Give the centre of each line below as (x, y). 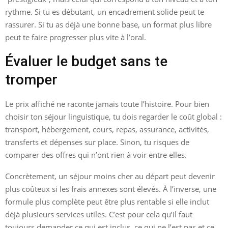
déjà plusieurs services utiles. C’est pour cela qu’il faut (99, 214)
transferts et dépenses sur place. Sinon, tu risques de (97, 142)
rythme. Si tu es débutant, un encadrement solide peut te (105, 11)
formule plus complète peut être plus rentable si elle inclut (107, 201)
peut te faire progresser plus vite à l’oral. (76, 37)
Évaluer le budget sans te (86, 61)
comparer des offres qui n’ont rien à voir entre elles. (96, 154)
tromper (31, 79)
